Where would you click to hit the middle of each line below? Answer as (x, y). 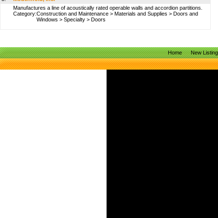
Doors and (186, 14)
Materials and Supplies (141, 14)
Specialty (74, 19)
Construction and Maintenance (73, 14)
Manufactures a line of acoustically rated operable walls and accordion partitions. (108, 8)
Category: (25, 14)
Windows (47, 19)
